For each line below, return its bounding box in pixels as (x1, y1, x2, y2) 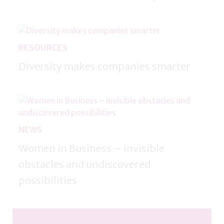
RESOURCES (18, 42, 67, 52)
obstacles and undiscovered (18, 157, 150, 170)
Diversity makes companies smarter (18, 59, 190, 72)
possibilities (18, 173, 77, 186)
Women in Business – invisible (18, 141, 164, 154)
